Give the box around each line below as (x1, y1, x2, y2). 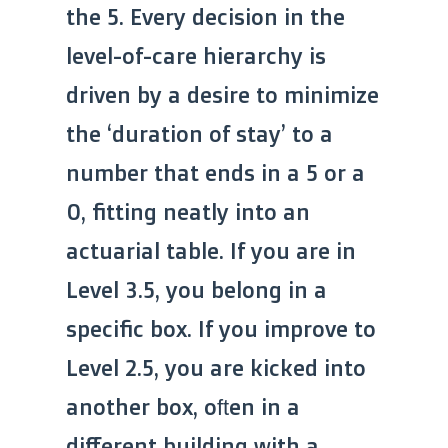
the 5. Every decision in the (66, 3, 345, 31)
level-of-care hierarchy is (66, 42, 326, 70)
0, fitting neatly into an (66, 198, 310, 226)
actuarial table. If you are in (66, 237, 356, 265)
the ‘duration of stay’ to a (66, 120, 333, 148)
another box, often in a (66, 393, 300, 421)
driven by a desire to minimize (66, 81, 379, 109)
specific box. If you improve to (66, 315, 376, 343)
